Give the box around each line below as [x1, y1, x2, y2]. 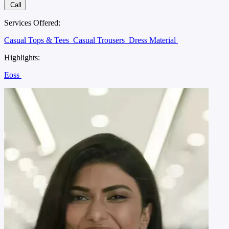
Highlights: [4, 53, 40, 62]
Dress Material [129, 35, 178, 44]
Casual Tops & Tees [4, 35, 71, 44]
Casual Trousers [73, 35, 127, 44]
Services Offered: [4, 18, 60, 27]
